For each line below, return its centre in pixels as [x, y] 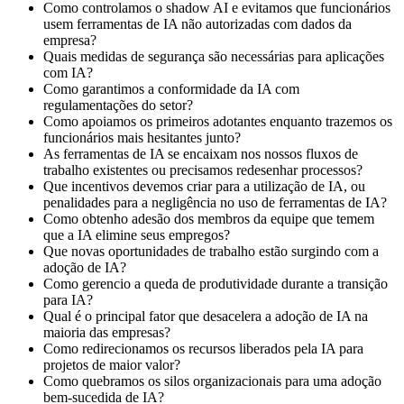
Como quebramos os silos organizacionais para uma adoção [212, 381]
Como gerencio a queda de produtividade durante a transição [216, 283]
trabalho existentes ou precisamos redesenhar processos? [203, 170]
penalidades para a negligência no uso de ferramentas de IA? [215, 202]
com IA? [68, 72]
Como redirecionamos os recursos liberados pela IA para [203, 348]
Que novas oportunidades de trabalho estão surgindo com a [211, 251]
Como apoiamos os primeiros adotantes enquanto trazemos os [218, 121]
